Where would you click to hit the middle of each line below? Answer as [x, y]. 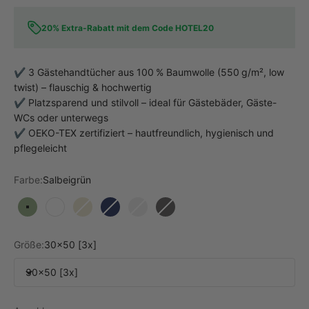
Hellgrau [156, 214]
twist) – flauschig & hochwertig [83, 87]
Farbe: [28, 180]
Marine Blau [136, 214]
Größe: [29, 245]
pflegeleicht [40, 148]
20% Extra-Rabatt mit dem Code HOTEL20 [128, 28]
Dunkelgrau [191, 214]
